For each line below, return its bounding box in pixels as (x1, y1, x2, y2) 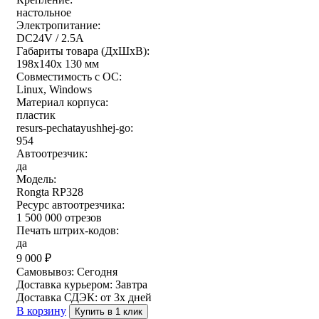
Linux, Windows (16, 83, 92, 96)
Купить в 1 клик (75, 306, 142, 318)
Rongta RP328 (16, 186, 83, 199)
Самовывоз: (16, 266, 77, 278)
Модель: (16, 173, 56, 186)
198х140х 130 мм (16, 58, 99, 70)
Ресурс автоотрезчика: (16, 199, 125, 211)
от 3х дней (100, 291, 152, 304)
